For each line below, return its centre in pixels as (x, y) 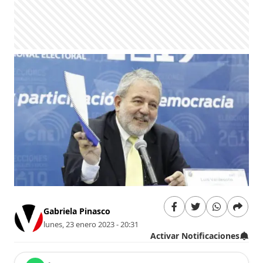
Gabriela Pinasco (77, 211)
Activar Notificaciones (195, 235)
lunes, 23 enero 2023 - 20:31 (91, 225)
